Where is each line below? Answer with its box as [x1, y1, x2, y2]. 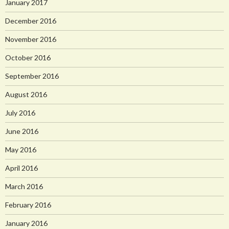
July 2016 [5, 108, 35, 117]
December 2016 [5, 16, 56, 25]
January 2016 [5, 218, 48, 227]
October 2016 [5, 53, 51, 62]
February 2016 [5, 200, 51, 209]
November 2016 [5, 34, 56, 43]
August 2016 [5, 89, 47, 99]
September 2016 [5, 71, 59, 80]
